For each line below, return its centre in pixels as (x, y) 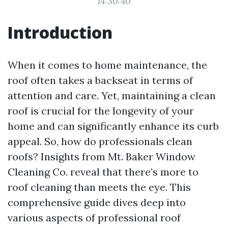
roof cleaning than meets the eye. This (99, 187)
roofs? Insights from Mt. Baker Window (102, 156)
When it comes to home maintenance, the (107, 65)
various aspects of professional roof (94, 218)
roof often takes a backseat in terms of (100, 80)
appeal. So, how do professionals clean (100, 141)
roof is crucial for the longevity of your (101, 111)
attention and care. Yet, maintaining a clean (112, 95)
